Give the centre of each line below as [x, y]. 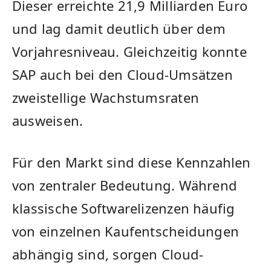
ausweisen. [48, 120]
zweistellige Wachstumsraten [106, 97]
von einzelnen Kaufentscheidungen [126, 231]
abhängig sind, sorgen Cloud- [108, 254]
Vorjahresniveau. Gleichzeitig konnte [129, 51]
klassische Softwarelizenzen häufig [124, 208]
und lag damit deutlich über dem [119, 28]
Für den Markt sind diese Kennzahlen [132, 162]
